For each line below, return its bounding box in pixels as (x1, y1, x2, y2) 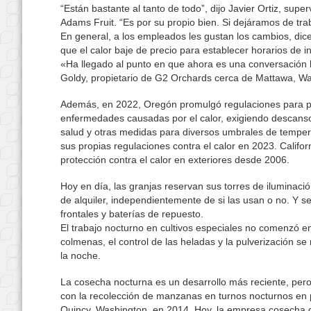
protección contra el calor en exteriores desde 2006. (60, 154, 289, 165)
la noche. (60, 250, 101, 261)
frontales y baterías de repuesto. (60, 208, 203, 219)
